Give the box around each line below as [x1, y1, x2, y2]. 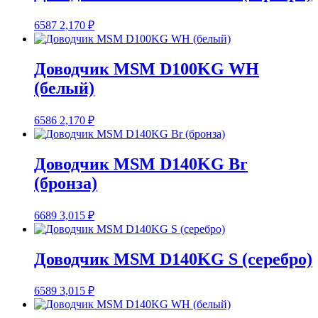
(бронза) [34, 173, 97, 192]
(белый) [34, 78, 94, 97]
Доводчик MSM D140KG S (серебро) [34, 249, 312, 268]
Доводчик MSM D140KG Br [34, 154, 248, 173]
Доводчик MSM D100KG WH [34, 59, 259, 78]
